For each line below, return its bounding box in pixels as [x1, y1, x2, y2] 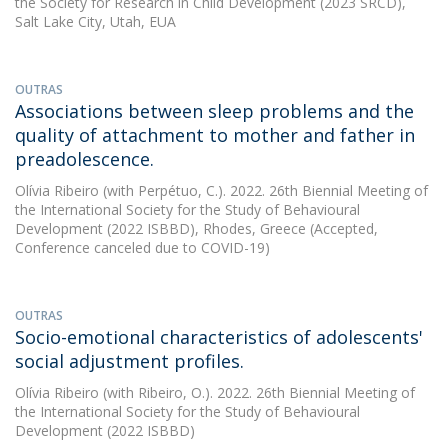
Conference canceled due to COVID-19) [15, 238, 270, 257]
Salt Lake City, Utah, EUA [15, 12, 176, 31]
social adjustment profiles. [15, 349, 244, 373]
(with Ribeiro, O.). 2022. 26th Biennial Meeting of [99, 383, 415, 402]
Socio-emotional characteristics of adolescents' [15, 325, 423, 349]
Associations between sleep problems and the [15, 99, 414, 123]
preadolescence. [15, 147, 154, 171]
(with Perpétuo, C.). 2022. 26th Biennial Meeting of [99, 181, 428, 200]
